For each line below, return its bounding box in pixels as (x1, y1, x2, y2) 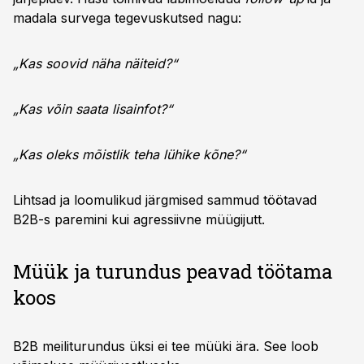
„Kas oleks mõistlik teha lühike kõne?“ (13, 146, 245, 162)
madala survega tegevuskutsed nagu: (13, 10, 241, 26)
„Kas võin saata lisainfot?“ (13, 101, 172, 117)
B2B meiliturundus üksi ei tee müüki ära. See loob (13, 338, 318, 354)
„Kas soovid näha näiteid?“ (13, 55, 177, 71)
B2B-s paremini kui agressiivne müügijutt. (13, 211, 265, 227)
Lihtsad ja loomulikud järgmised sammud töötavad (13, 192, 317, 208)
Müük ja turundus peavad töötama (13, 258, 332, 284)
